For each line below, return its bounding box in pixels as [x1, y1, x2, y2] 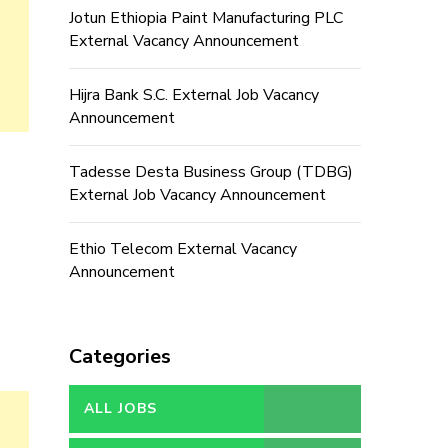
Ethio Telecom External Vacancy [68, 238, 297, 260]
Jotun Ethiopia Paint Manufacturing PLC [68, 7, 343, 29]
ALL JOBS [83, 399, 157, 418]
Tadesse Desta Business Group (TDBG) [68, 161, 353, 183]
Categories [68, 343, 171, 370]
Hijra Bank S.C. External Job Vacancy [68, 84, 319, 106]
